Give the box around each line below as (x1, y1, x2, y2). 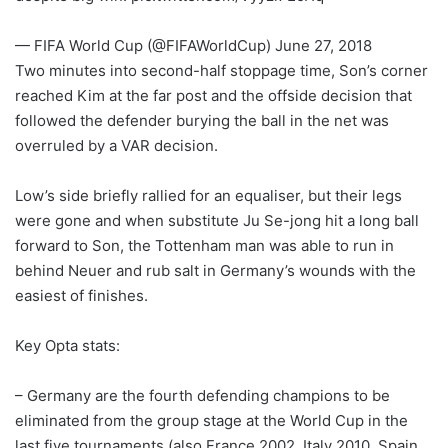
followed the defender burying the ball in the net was (15, 110, 389, 130)
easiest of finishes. (15, 285, 148, 305)
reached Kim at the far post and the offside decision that (15, 85, 412, 105)
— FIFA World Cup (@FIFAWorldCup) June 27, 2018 (15, 35, 372, 55)
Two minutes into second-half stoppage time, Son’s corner (15, 60, 428, 80)
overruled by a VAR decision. (15, 135, 218, 155)
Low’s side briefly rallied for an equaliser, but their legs (15, 185, 402, 205)
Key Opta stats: (15, 335, 120, 355)
